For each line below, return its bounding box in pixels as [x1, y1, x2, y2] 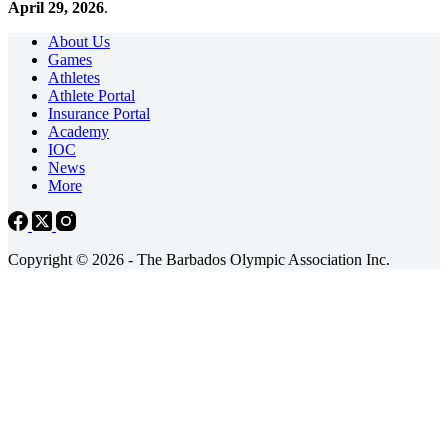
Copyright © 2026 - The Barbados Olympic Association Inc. [8, 251, 390, 269]
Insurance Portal [48, 105, 150, 123]
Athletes [48, 69, 100, 87]
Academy [48, 123, 109, 141]
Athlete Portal [48, 87, 135, 105]
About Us [48, 33, 110, 51]
